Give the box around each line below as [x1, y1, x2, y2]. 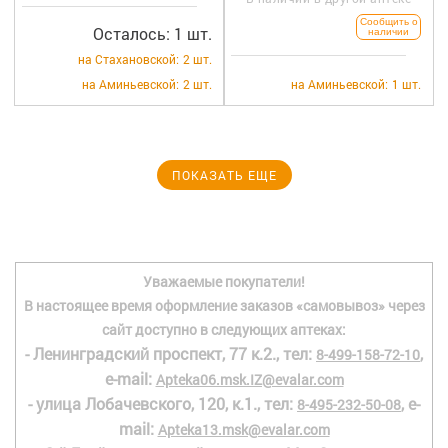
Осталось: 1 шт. [93, 23, 212, 44]
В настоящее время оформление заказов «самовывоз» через [23, 296, 425, 315]
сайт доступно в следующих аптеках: [102, 320, 346, 339]
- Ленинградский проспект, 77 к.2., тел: [25, 343, 316, 364]
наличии [368, 26, 410, 37]
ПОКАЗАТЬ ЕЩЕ [171, 167, 277, 183]
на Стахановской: [78, 51, 179, 67]
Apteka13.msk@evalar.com [157, 420, 330, 439]
